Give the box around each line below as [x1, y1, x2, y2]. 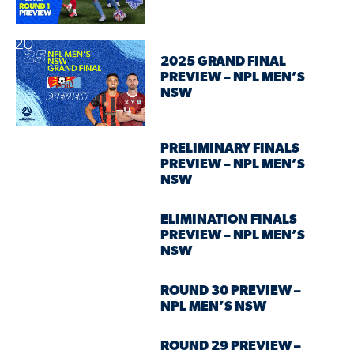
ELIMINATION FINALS [160, 213, 298, 227]
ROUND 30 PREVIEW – [160, 284, 302, 298]
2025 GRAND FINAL [160, 55, 287, 70]
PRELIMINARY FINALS [160, 141, 300, 156]
